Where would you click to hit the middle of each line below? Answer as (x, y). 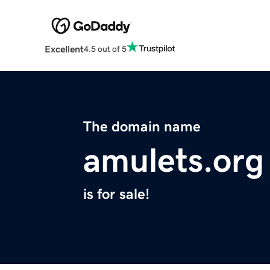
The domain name (142, 127)
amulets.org (174, 161)
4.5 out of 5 (105, 49)
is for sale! (116, 194)
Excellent (64, 49)
